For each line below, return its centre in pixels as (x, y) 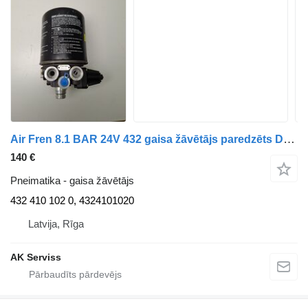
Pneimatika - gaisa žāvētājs (72, 180)
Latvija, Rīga (56, 224)
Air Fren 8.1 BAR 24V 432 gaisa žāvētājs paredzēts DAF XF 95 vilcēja (289, 139)
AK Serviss (36, 257)
